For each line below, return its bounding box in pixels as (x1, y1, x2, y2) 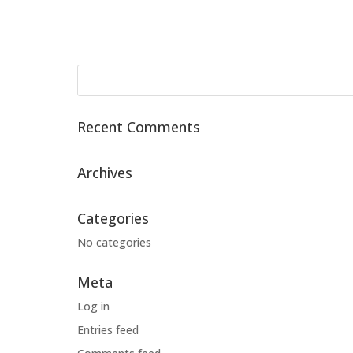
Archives (77, 162, 132, 182)
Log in (77, 298, 110, 314)
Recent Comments (77, 117, 200, 136)
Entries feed (77, 321, 139, 337)
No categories (77, 234, 151, 250)
